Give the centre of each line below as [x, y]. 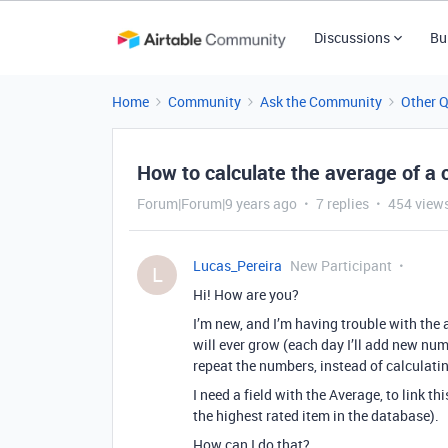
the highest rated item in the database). [316, 415]
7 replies [342, 203]
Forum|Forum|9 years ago [217, 203]
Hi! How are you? [246, 294]
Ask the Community [321, 101]
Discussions [351, 37]
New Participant [341, 265]
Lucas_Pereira [237, 265]
